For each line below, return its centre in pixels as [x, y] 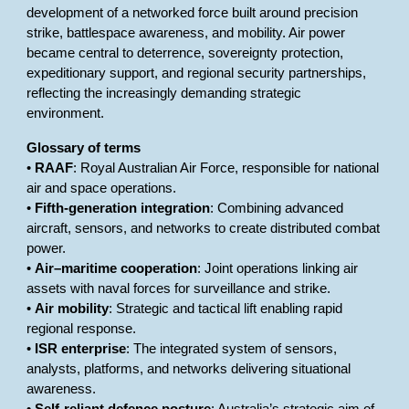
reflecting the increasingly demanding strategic [164, 93]
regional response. [82, 329]
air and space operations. [102, 188]
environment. [66, 113]
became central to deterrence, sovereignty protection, [185, 53]
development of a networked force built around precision [193, 13]
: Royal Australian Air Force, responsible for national [226, 168]
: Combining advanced [277, 208]
